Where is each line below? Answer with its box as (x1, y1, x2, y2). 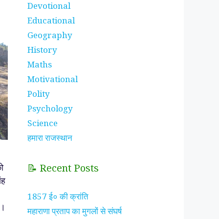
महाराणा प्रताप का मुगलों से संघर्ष (27, 205, 122, 217)
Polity (27, 88, 50, 99)
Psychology (27, 103, 73, 114)
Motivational (27, 73, 78, 85)
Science (27, 117, 58, 129)
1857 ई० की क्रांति (27, 191, 88, 202)
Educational (27, 15, 75, 26)
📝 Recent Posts (27, 161, 99, 175)
